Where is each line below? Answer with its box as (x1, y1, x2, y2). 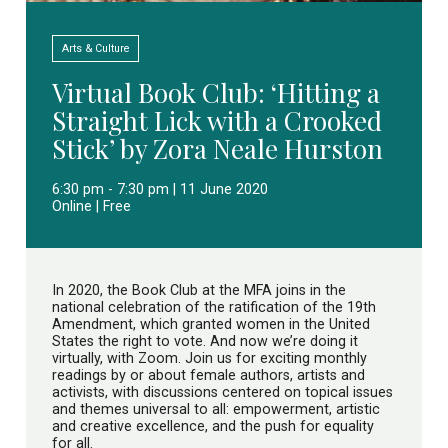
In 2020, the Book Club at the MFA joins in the (52, 282, 346, 299)
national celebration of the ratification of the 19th (52, 299, 376, 316)
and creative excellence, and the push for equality (52, 418, 374, 435)
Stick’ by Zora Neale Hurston (52, 131, 383, 167)
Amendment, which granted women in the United (52, 316, 370, 333)
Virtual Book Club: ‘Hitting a (52, 75, 380, 111)
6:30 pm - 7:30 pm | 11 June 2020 (52, 180, 268, 197)
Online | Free (52, 197, 131, 214)
